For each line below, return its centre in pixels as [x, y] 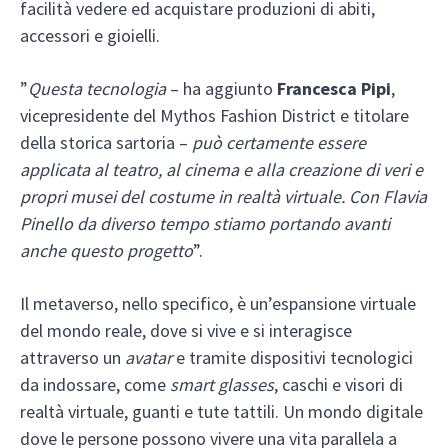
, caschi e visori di [338, 384]
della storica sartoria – [106, 142]
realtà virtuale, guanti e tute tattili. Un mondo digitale [221, 411]
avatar [148, 357]
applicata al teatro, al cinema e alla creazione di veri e [221, 169]
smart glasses [222, 384]
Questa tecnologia [97, 88]
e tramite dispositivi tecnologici [292, 357]
